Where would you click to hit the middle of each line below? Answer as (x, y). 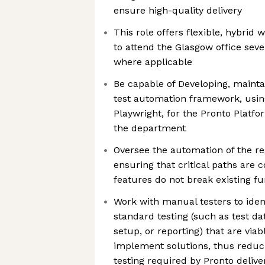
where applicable (153, 62)
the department (150, 128)
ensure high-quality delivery (178, 10)
